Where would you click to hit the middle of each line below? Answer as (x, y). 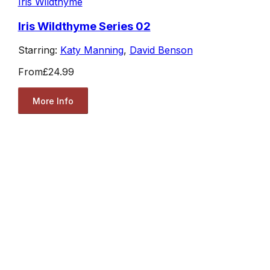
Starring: (39, 50)
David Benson (161, 50)
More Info (53, 101)
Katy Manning (92, 50)
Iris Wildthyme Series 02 (84, 26)
